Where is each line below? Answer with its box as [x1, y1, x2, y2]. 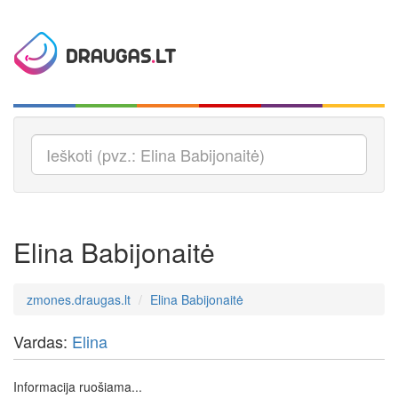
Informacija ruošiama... [13, 378, 142, 395]
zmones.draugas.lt [27, 291, 131, 308]
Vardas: [13, 330, 72, 353]
